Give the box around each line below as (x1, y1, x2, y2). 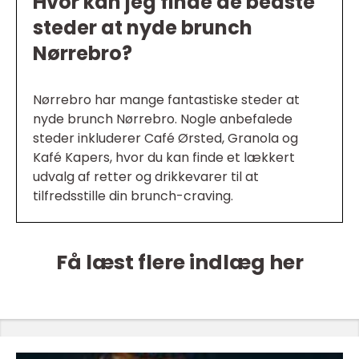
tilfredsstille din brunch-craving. (33, 187, 233, 206)
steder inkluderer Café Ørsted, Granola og (33, 129, 298, 148)
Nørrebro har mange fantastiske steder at (33, 91, 300, 110)
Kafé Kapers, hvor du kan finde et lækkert (33, 148, 295, 167)
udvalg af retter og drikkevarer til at (33, 167, 259, 187)
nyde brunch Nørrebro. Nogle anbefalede (33, 110, 292, 129)
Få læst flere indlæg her (55, 248, 304, 277)
